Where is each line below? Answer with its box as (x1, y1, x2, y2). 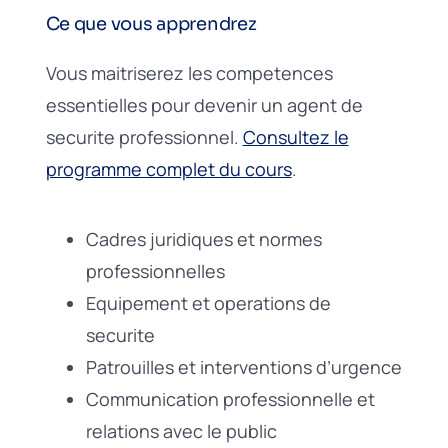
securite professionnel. (45, 124, 243, 149)
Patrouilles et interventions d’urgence (85, 354, 402, 379)
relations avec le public (85, 418, 277, 443)
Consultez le (242, 124, 349, 149)
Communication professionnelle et (85, 386, 375, 411)
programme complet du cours (45, 156, 292, 181)
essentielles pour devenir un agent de (45, 92, 363, 117)
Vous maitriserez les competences (45, 60, 333, 85)
